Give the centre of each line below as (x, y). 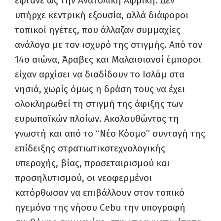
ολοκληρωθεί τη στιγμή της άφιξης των (99, 104)
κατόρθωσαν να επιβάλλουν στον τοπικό (100, 193)
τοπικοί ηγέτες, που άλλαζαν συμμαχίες (98, 30)
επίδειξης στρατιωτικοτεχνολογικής (90, 148)
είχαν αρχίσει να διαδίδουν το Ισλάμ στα (100, 74)
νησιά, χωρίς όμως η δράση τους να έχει (100, 89)
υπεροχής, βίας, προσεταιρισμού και (92, 163)
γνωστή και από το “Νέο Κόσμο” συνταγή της (110, 133)
